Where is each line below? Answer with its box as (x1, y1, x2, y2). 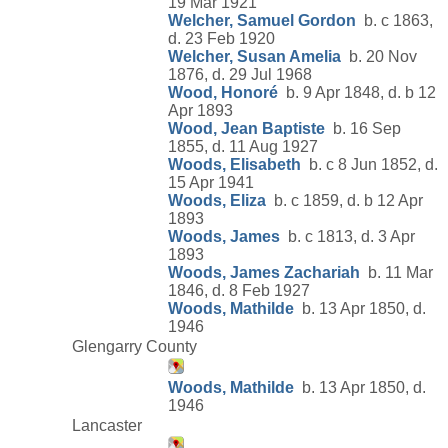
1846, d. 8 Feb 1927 (168, 282, 310, 300)
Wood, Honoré (168, 84, 278, 102)
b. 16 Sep (325, 120, 401, 138)
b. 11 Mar (360, 264, 433, 282)
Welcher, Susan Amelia (168, 48, 341, 66)
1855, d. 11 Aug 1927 (168, 138, 318, 156)
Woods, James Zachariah (168, 264, 360, 282)
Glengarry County (72, 337, 197, 355)
